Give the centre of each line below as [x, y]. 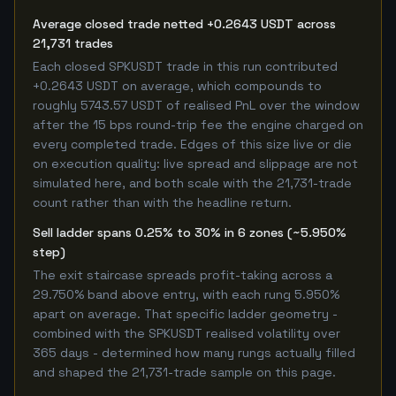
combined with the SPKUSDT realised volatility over [187, 333]
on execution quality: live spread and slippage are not [195, 164]
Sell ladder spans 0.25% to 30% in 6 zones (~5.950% [190, 232]
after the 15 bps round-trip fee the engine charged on [198, 125]
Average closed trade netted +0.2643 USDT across [184, 24]
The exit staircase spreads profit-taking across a [183, 275]
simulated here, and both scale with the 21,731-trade [192, 183]
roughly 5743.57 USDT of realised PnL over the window [196, 105]
